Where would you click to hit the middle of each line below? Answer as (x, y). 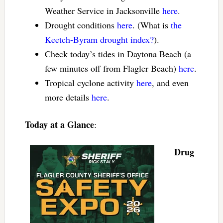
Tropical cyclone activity (90, 83)
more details (68, 97)
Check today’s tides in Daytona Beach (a (118, 54)
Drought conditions (81, 25)
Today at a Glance (59, 125)
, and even (170, 83)
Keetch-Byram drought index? (99, 40)
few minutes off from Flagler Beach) (111, 68)
